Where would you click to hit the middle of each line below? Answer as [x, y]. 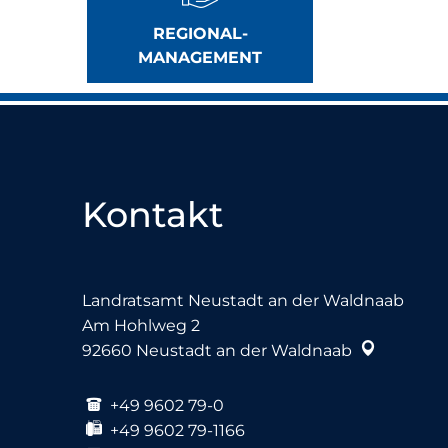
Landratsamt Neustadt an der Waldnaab [243, 300]
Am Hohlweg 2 [141, 325]
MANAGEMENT [200, 57]
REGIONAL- [200, 33]
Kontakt [152, 214]
